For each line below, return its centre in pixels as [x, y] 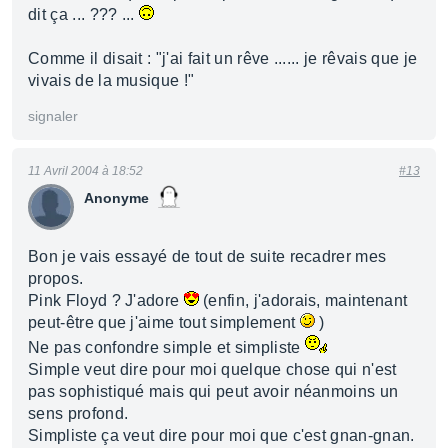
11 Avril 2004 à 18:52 [85, 171]
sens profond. [78, 413]
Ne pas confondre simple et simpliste [166, 347]
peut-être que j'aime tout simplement [164, 322]
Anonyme [116, 198]
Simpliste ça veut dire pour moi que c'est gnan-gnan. [221, 435]
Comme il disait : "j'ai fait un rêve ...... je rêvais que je [223, 58]
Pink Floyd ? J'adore [106, 300]
